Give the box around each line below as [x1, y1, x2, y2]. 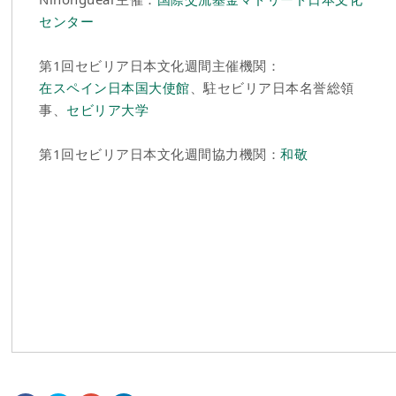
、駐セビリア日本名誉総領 [189, 79, 354, 97]
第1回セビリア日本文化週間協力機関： [39, 145, 281, 164]
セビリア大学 [66, 101, 149, 119]
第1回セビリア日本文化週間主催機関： [39, 57, 281, 75]
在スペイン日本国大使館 [39, 79, 190, 97]
